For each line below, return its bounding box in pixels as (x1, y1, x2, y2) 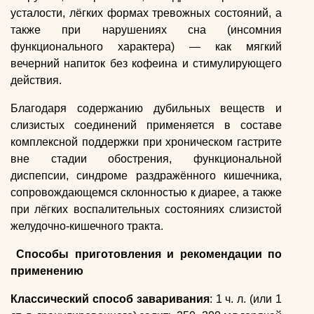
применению (11, 265, 83, 278)
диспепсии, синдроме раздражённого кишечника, (11, 170, 282, 182)
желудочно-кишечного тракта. (11, 220, 163, 233)
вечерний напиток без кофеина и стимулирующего (11, 57, 282, 70)
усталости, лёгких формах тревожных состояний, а (11, 7, 282, 20)
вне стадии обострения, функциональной (11, 153, 282, 165)
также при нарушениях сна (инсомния (11, 24, 282, 36)
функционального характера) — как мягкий (11, 41, 282, 53)
